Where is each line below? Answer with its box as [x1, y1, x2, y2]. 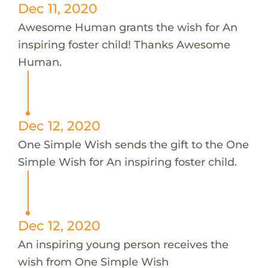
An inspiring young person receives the [17, 237, 229, 251]
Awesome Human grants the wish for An [17, 20, 237, 34]
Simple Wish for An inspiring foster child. [17, 154, 237, 169]
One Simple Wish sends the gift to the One [17, 137, 249, 151]
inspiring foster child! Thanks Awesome [17, 37, 230, 51]
